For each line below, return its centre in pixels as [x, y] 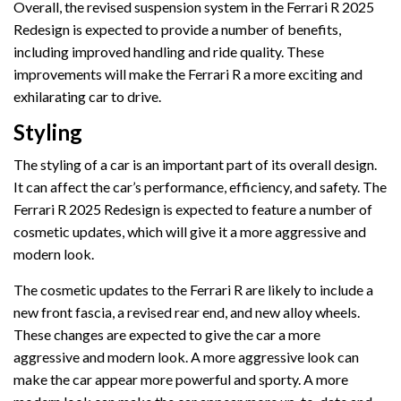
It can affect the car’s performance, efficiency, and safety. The [200, 187]
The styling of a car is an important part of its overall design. [195, 165]
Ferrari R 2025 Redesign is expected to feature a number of [193, 209]
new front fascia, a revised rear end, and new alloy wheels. [187, 312]
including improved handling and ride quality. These [169, 52]
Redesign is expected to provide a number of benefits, [177, 30]
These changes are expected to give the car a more [167, 335]
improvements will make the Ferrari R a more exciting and [188, 74]
